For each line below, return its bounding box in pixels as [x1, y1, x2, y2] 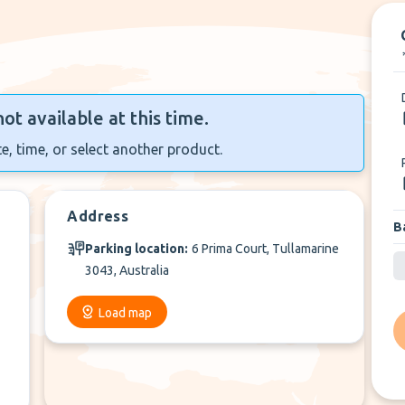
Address [67, 208, 129, 224]
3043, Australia [85, 263, 170, 278]
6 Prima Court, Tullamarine [192, 241, 340, 256]
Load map [98, 306, 152, 320]
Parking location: [85, 241, 189, 256]
